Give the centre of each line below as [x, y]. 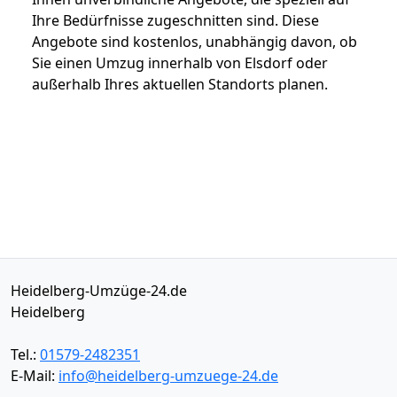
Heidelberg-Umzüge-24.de [99, 290]
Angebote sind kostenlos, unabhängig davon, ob [195, 41]
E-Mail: [35, 375]
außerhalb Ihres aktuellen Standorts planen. [180, 84]
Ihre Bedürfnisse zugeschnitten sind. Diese [175, 20]
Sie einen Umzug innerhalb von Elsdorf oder [180, 62]
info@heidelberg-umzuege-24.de [168, 375]
